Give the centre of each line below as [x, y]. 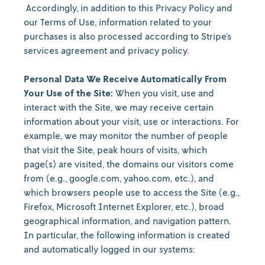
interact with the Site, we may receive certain [119, 107]
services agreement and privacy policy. [106, 50]
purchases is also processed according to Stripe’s [127, 36]
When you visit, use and [164, 93]
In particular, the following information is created [127, 235]
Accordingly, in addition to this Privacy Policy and [128, 8]
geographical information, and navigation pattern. [127, 221]
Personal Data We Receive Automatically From [125, 79]
